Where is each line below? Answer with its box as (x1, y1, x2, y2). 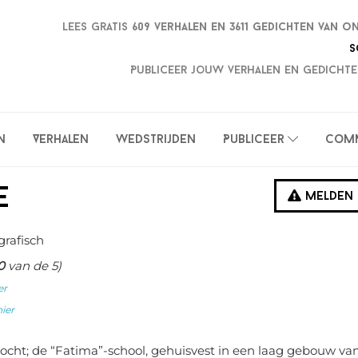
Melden (301, 191, 353, 203)
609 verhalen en (132, 21, 229, 34)
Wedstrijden (116, 134, 196, 146)
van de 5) (5, 258, 62, 273)
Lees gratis (62, 21, 132, 34)
